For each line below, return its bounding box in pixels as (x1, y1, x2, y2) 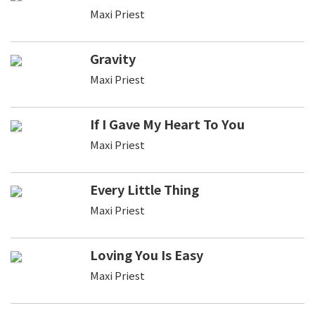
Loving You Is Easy (89, 245, 203, 264)
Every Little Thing (89, 179, 199, 198)
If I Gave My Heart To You (89, 114, 245, 133)
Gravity (89, 49, 136, 67)
